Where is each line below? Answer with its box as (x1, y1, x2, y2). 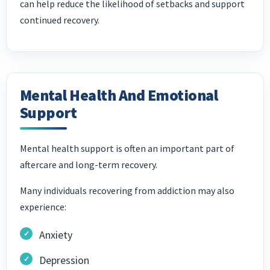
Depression (39, 253, 89, 268)
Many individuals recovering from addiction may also (20, 184, 234, 197)
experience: (20, 201, 66, 213)
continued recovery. (20, 14, 99, 27)
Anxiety (39, 228, 72, 242)
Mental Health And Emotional (20, 85, 218, 105)
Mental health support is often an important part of (20, 142, 234, 155)
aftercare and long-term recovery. (20, 159, 157, 171)
